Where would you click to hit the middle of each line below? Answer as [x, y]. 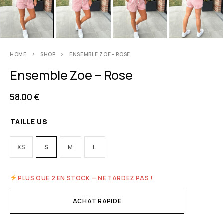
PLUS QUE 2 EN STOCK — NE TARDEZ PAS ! [85, 178]
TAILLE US [29, 122]
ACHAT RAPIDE [97, 201]
